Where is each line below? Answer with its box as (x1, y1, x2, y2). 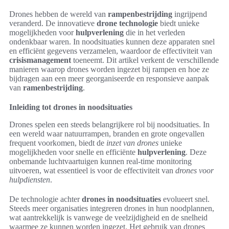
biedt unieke (158, 19, 199, 28)
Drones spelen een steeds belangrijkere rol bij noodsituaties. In (9, 120, 210, 129)
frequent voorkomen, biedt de (9, 139, 106, 147)
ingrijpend (172, 10, 207, 18)
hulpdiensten (9, 175, 50, 184)
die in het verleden (124, 28, 185, 37)
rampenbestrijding (108, 10, 172, 18)
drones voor (175, 166, 214, 175)
